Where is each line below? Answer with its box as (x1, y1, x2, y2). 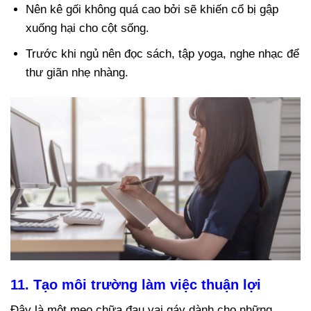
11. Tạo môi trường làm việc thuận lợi (10, 277, 261, 293)
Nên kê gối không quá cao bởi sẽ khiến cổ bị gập (26, 2, 279, 16)
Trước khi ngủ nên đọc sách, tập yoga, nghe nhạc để (26, 47, 300, 60)
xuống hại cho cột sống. (26, 21, 150, 35)
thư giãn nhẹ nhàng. (26, 65, 129, 79)
